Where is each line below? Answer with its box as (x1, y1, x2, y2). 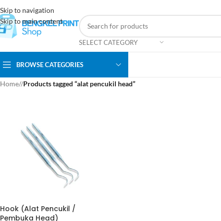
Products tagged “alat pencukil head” (23, 79, 135, 88)
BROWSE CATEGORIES (16, 60, 83, 69)
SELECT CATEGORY (79, 38, 138, 46)
